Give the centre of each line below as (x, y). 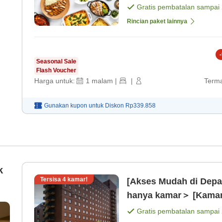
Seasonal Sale (56, 62)
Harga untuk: (55, 81)
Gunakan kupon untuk (74, 106)
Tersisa (51, 180)
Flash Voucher (56, 71)
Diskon (115, 106)
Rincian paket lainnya (157, 22)
